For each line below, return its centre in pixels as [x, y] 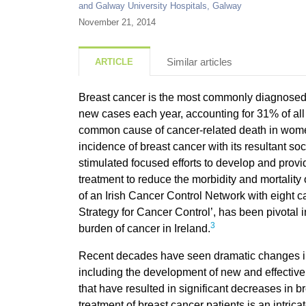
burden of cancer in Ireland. [144, 229]
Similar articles [199, 62]
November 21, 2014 [117, 23]
